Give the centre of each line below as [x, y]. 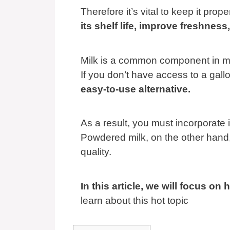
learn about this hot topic [135, 200]
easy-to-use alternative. [136, 89]
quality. [96, 152]
